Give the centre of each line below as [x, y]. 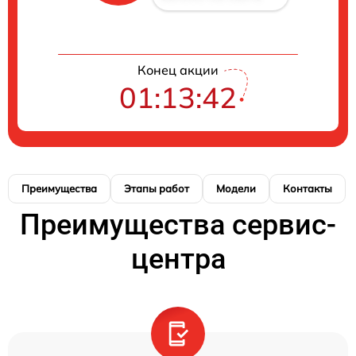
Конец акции [178, 70]
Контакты [308, 188]
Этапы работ [157, 188]
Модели [236, 188]
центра [178, 259]
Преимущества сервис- [178, 224]
